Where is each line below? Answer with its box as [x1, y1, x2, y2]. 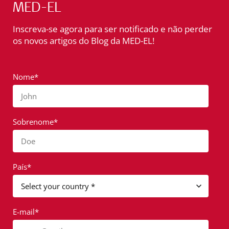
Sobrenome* [13, 117, 58, 127]
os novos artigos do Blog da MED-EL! [13, 35, 154, 47]
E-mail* [13, 207, 39, 217]
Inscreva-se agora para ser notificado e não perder [13, 23, 212, 35]
